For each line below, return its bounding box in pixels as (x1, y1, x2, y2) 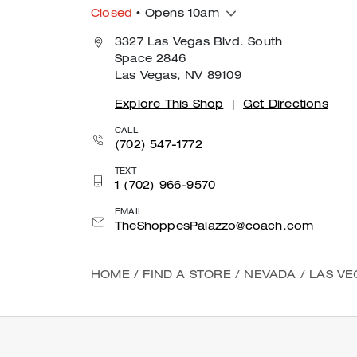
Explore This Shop (115, 99, 224, 111)
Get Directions (243, 99, 328, 111)
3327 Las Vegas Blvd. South (115, 37, 283, 49)
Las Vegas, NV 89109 (115, 70, 241, 82)
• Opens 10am (132, 8, 219, 20)
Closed (91, 8, 133, 20)
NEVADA (244, 269, 296, 281)
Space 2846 (115, 53, 186, 65)
